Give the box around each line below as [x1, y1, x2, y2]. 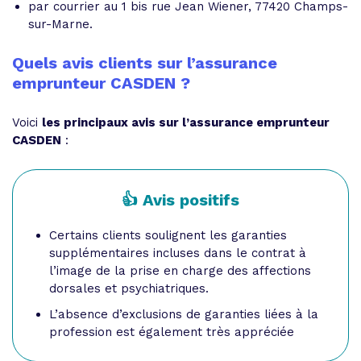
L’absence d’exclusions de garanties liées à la [49, 307, 318, 322]
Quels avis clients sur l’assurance [12, 53, 277, 73]
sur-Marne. [28, 17, 93, 31]
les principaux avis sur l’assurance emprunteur [42, 115, 330, 130]
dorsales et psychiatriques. [49, 281, 209, 296]
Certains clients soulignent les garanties [49, 228, 287, 243]
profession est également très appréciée [49, 325, 294, 339]
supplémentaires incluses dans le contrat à [49, 246, 306, 260]
